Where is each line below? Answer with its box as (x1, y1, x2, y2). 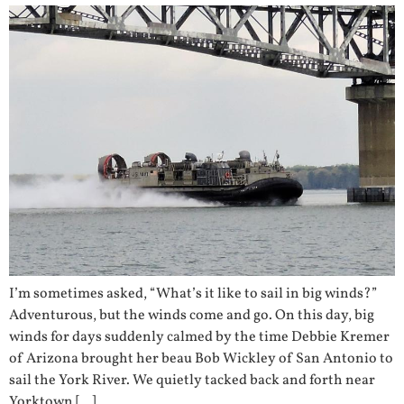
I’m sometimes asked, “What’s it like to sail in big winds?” (9, 284, 377, 305)
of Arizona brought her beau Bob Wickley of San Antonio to (9, 349, 393, 370)
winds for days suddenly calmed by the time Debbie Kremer (9, 327, 390, 348)
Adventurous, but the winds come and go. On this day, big (9, 306, 374, 326)
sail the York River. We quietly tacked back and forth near (9, 371, 375, 391)
